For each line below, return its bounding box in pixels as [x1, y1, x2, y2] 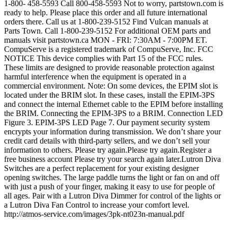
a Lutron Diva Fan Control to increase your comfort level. [4, 201, 189, 210]
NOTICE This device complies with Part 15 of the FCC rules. [4, 54, 203, 63]
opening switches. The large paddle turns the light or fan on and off [4, 173, 219, 182]
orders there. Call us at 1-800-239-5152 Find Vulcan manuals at [4, 17, 208, 26]
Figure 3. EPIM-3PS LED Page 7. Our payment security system [4, 118, 210, 127]
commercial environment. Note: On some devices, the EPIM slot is [4, 81, 218, 91]
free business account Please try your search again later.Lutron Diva [4, 155, 221, 164]
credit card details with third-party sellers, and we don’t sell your [4, 136, 210, 146]
